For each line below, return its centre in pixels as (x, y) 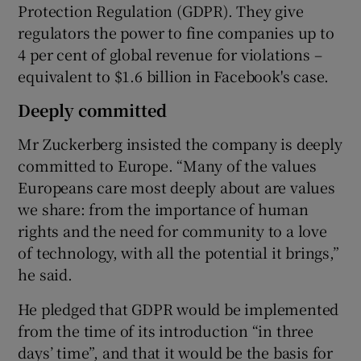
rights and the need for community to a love (172, 230)
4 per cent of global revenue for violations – (170, 54)
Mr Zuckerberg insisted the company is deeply (180, 143)
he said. (45, 274)
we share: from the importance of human (163, 208)
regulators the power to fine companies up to (176, 32)
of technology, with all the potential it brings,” (178, 252)
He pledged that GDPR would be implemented (178, 308)
